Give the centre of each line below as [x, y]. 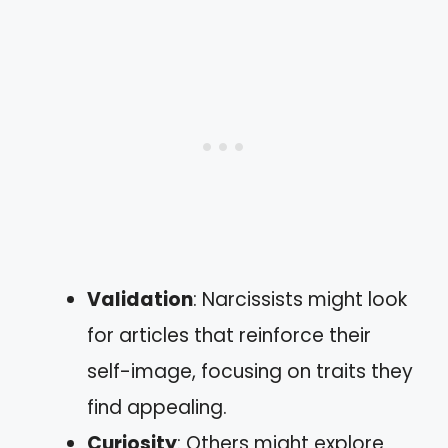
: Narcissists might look [300, 299]
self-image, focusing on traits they [250, 371]
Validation [140, 299]
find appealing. [157, 407]
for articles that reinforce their [229, 335]
